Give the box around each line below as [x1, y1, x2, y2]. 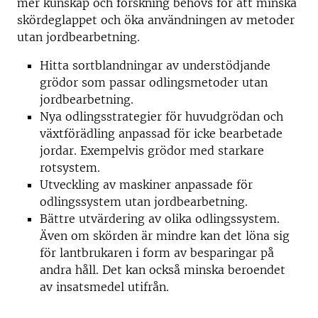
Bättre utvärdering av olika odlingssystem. [40, 212, 280, 226]
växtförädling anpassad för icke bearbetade [40, 126, 283, 141]
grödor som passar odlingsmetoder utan [40, 75, 268, 89]
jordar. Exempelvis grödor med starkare [40, 143, 264, 158]
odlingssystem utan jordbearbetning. [40, 194, 248, 209]
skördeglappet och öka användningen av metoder [17, 13, 295, 27]
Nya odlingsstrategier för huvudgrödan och [40, 109, 283, 124]
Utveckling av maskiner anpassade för [40, 177, 253, 192]
